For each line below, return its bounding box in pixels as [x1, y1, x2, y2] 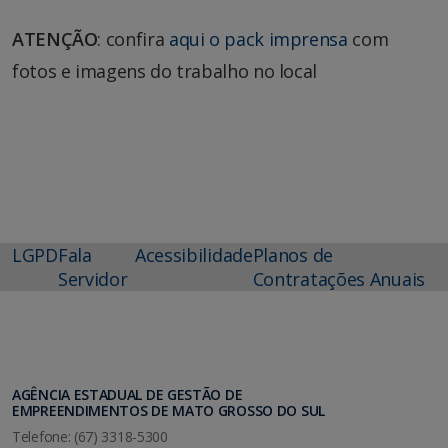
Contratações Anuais [252, 267, 425, 292]
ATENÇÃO [12, 27, 98, 52]
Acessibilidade [134, 243, 253, 268]
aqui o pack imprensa [168, 27, 348, 52]
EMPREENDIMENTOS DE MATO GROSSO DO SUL [12, 401, 325, 421]
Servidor [57, 267, 128, 292]
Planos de [252, 243, 333, 268]
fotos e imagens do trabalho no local [12, 59, 318, 84]
